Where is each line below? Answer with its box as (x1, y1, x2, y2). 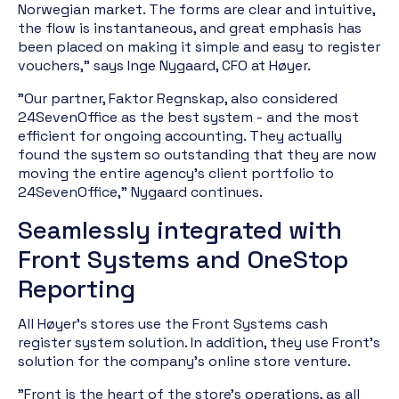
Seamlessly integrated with (18, 214, 342, 246)
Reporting (18, 273, 135, 305)
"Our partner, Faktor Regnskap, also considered (18, 89, 338, 108)
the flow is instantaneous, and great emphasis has (18, 19, 362, 37)
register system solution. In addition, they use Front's (18, 333, 380, 352)
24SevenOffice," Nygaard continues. (18, 183, 263, 201)
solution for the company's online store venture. (18, 352, 351, 370)
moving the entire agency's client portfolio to (18, 164, 334, 183)
